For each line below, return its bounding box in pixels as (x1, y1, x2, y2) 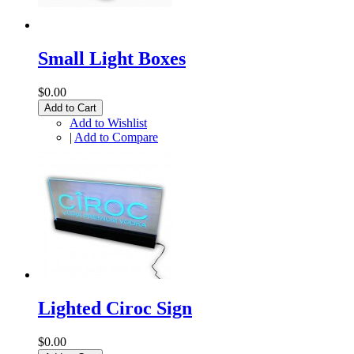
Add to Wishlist (70, 115, 147, 130)
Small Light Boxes (38, 47, 186, 69)
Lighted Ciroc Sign (38, 297, 192, 318)
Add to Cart (44, 101, 96, 114)
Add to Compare (74, 130, 158, 144)
